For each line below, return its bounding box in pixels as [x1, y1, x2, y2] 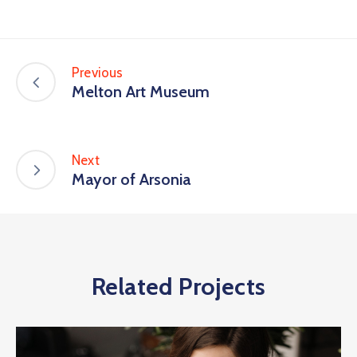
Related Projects [91, 271, 266, 301]
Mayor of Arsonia [72, 170, 190, 190]
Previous [72, 65, 124, 81]
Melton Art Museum [72, 82, 210, 102]
